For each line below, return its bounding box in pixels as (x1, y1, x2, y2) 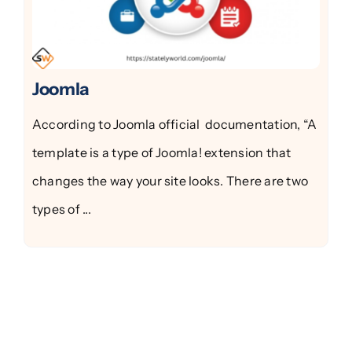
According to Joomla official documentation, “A (31, 115, 317, 132)
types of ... (31, 200, 91, 217)
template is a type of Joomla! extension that (31, 144, 291, 160)
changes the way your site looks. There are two (31, 172, 309, 189)
